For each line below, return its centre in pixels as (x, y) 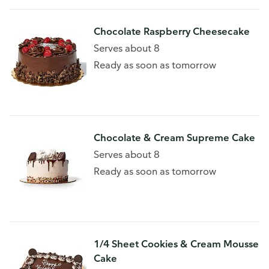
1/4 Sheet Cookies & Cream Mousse (176, 244)
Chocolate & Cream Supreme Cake (174, 138)
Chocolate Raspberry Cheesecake (172, 31)
